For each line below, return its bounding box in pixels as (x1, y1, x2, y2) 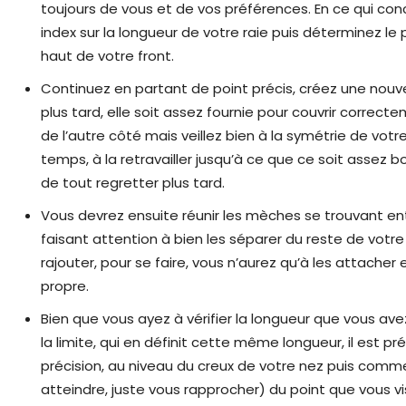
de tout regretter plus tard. (41, 173, 225, 193)
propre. (41, 276, 89, 296)
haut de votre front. (41, 46, 174, 66)
